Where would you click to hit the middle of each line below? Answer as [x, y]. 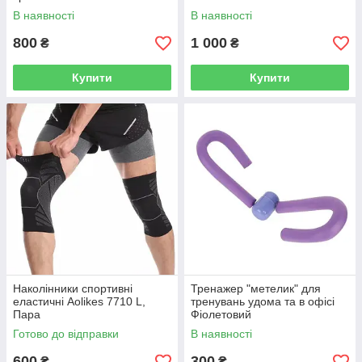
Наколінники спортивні [73, 288]
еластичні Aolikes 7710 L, [79, 301]
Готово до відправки [66, 334]
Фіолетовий [221, 314]
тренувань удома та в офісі [263, 301]
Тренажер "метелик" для [256, 288]
